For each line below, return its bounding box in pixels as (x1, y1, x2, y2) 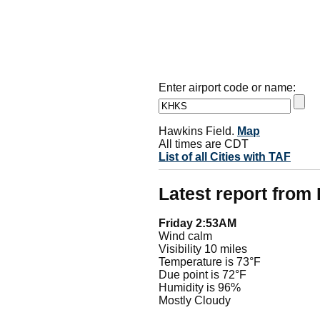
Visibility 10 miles (159, 243, 247, 256)
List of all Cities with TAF (159, 150, 291, 163)
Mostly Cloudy (159, 294, 231, 307)
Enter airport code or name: (159, 81, 296, 94)
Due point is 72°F (159, 269, 246, 281)
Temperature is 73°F (159, 256, 261, 269)
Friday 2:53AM (159, 217, 236, 230)
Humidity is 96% (159, 281, 241, 294)
